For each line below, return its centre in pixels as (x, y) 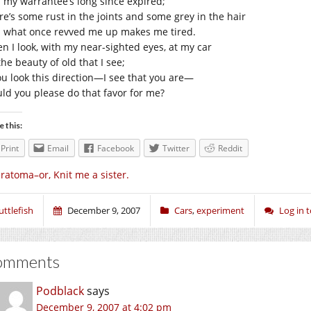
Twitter (176, 148)
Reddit (230, 148)
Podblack (60, 291)
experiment (220, 210)
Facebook (116, 148)
